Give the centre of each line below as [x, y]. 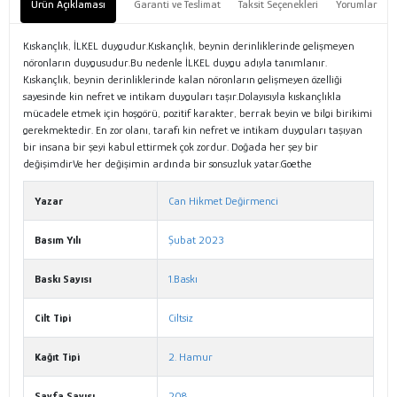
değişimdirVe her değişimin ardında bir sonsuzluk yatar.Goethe [167, 164]
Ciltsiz [181, 318]
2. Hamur [191, 357]
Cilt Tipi [53, 318]
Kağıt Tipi [57, 357]
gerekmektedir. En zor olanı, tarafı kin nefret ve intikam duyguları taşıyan [193, 130]
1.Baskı [183, 279]
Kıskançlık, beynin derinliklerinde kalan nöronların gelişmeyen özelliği [183, 80]
